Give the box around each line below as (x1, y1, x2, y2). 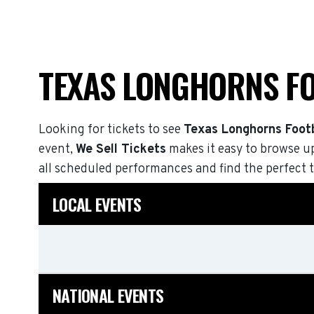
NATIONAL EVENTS (53, 282, 164, 308)
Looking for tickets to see (39, 122, 184, 138)
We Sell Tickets (76, 142, 166, 158)
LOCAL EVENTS (53, 191, 142, 217)
